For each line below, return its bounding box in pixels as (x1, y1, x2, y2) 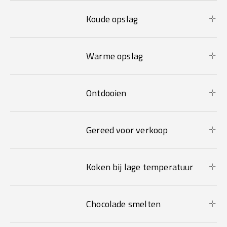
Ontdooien (86, 86, 127, 100)
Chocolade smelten (86, 197, 161, 211)
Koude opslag (86, 12, 138, 26)
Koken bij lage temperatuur (86, 160, 194, 174)
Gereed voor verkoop (86, 123, 168, 137)
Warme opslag (86, 49, 143, 63)
